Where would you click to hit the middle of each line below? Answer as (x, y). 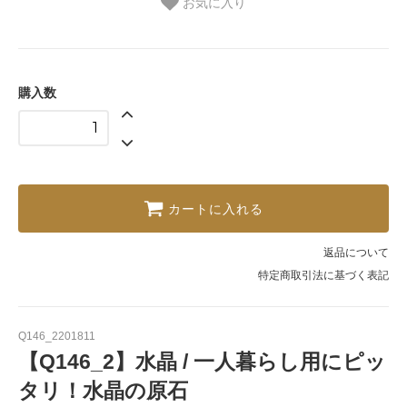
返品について (356, 252)
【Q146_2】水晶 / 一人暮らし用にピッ (202, 361)
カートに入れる (216, 208)
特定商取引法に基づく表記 (323, 275)
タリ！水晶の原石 (103, 390)
